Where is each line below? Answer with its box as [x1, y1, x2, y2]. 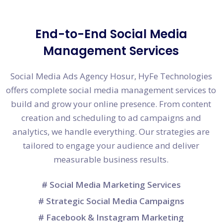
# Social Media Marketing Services [41, 179, 181, 191]
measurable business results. [54, 154, 168, 166]
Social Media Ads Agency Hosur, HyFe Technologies [10, 70, 212, 82]
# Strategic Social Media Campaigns [38, 195, 184, 207]
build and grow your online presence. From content [11, 98, 211, 110]
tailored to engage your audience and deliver [23, 140, 199, 152]
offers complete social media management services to [6, 84, 216, 96]
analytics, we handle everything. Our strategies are [12, 126, 210, 138]
